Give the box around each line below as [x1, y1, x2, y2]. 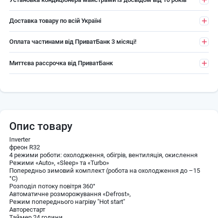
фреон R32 [9, 143, 40, 151]
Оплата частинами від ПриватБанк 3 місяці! [9, 38, 136, 46]
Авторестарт [9, 205, 45, 213]
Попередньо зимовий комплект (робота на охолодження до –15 [9, 166, 200, 174]
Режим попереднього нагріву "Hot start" [9, 198, 125, 205]
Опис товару [9, 120, 73, 133]
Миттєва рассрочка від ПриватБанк [9, 59, 113, 67]
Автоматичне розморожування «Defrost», [9, 190, 131, 198]
